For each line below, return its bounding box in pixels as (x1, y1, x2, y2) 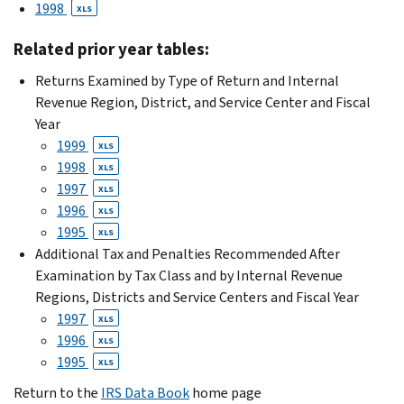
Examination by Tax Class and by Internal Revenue (35, 265, 343, 285)
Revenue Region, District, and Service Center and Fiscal (35, 92, 371, 112)
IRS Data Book (101, 382, 189, 402)
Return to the (14, 382, 101, 402)
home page (189, 382, 262, 402)
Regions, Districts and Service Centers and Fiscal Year (35, 287, 359, 307)
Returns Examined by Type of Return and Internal (35, 70, 339, 90)
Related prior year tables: (14, 37, 209, 60)
